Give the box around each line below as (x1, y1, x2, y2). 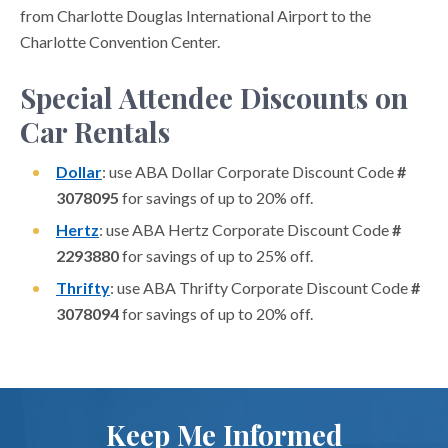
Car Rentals (20, 113, 170, 151)
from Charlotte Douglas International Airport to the (20, 6, 371, 26)
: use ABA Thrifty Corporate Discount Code (110, 278, 411, 298)
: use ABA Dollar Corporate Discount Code (102, 162, 394, 182)
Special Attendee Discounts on (20, 79, 408, 117)
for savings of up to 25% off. (119, 246, 313, 266)
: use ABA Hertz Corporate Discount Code (99, 220, 392, 240)
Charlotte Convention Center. (20, 32, 220, 52)
